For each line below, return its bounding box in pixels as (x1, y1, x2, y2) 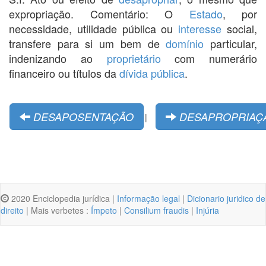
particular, (204, 35, 258, 51)
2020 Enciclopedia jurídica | (9, 192, 117, 204)
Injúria (196, 204, 219, 216)
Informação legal (117, 192, 180, 204)
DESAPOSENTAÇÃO (33, 109, 134, 124)
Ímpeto (91, 204, 117, 216)
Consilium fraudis (124, 204, 189, 216)
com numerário (160, 50, 257, 66)
